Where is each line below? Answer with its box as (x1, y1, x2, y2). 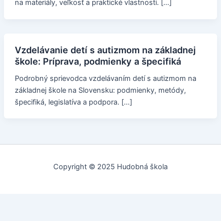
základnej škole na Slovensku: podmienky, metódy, (14, 85, 186, 95)
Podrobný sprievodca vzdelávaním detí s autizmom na (14, 74, 196, 83)
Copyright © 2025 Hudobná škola (53, 162, 168, 171)
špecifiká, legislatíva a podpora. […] (14, 97, 132, 107)
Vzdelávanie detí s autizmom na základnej (14, 44, 196, 55)
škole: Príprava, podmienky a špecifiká (14, 55, 181, 67)
